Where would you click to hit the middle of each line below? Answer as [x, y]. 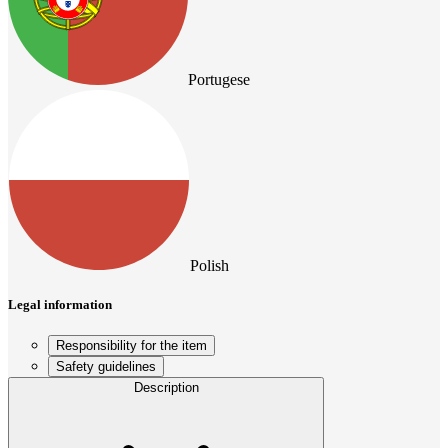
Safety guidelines [106, 366]
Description [166, 387]
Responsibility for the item [131, 345]
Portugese [219, 79]
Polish [209, 265]
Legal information [60, 304]
